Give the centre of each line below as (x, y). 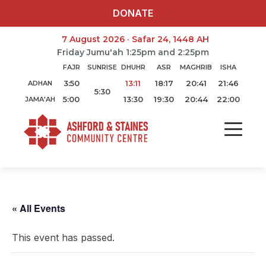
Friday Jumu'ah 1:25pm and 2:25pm (133, 52)
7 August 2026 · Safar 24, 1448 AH (135, 39)
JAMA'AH (40, 99)
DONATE (133, 13)
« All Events (39, 208)
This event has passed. (63, 237)
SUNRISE (102, 67)
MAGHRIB (196, 67)
